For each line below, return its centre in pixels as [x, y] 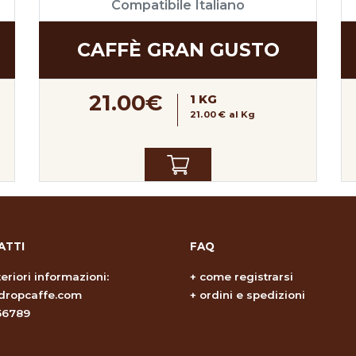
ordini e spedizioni [252, 294]
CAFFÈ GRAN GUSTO [178, 50]
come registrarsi [246, 276]
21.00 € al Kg [223, 115]
